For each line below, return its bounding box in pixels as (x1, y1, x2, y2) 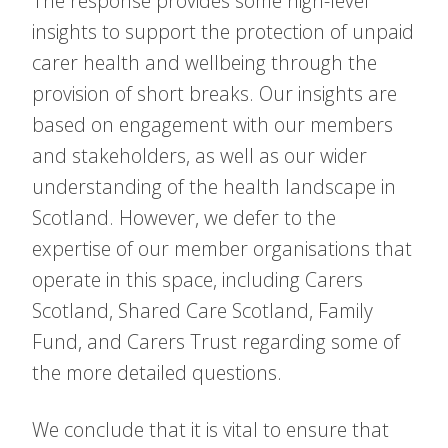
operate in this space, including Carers (32, 266, 363, 293)
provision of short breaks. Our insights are (32, 80, 397, 107)
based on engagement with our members (32, 111, 393, 138)
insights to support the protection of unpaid (32, 18, 414, 45)
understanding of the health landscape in (32, 173, 396, 200)
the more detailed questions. (32, 359, 282, 386)
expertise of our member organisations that (32, 235, 412, 262)
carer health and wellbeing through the (32, 49, 377, 76)
